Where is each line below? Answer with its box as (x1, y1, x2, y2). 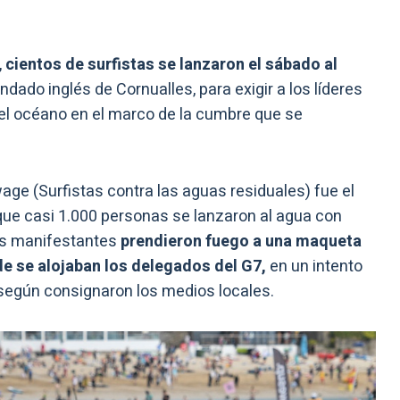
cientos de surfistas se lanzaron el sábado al (2, 53, 337, 78)
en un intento (266, 254, 362, 279)
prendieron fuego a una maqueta (117, 229, 362, 254)
